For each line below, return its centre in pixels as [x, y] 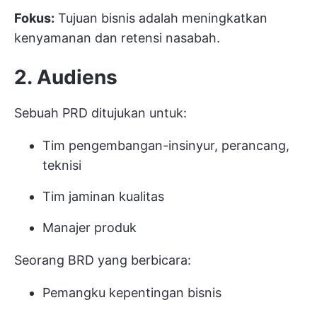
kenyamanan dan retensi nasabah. [117, 38]
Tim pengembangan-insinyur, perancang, [166, 145]
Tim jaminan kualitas [103, 196]
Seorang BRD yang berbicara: [103, 260]
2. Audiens [66, 77]
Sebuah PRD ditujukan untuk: [100, 113]
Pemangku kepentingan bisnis [132, 292]
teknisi [62, 165]
